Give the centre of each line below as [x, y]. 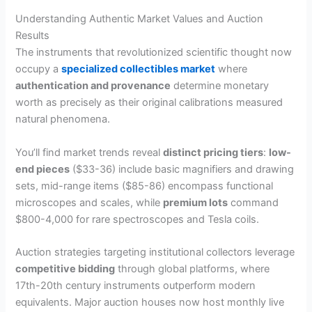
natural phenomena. [63, 119]
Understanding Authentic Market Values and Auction [140, 19]
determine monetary [220, 86]
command [253, 202]
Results [33, 36]
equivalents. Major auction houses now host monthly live [150, 303]
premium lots [196, 202]
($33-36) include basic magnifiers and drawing [182, 169]
